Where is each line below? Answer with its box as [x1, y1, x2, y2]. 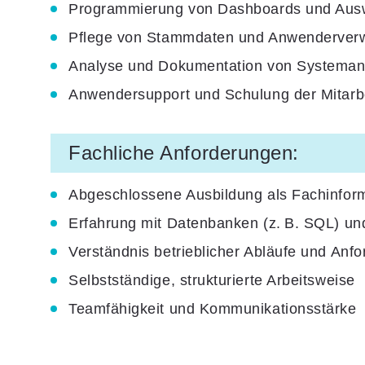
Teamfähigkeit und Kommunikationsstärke [68, 300, 357, 317]
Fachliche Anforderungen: [68, 141, 299, 164]
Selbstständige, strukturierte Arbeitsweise [68, 271, 355, 288]
